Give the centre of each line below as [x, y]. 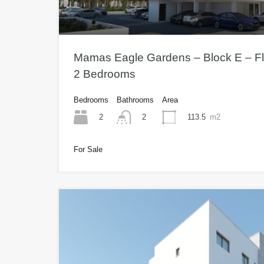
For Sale [88, 150]
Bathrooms [135, 100]
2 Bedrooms [105, 74]
